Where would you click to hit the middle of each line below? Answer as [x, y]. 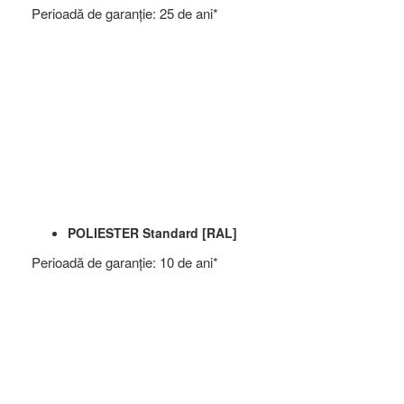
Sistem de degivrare [120, 275]
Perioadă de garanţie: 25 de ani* [125, 13]
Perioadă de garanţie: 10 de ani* [125, 262]
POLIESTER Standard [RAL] [152, 233]
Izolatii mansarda [112, 135]
